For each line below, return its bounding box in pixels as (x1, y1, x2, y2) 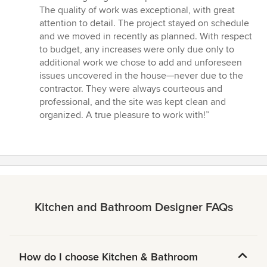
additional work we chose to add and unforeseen (39, 57, 242, 69)
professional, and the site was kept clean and (39, 96, 226, 108)
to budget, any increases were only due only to (39, 44, 234, 56)
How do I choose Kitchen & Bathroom (19, 250, 198, 264)
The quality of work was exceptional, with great (39, 4, 235, 17)
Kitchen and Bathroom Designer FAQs (34, 200, 233, 215)
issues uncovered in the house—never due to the (39, 70, 243, 82)
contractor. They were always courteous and (39, 83, 222, 95)
